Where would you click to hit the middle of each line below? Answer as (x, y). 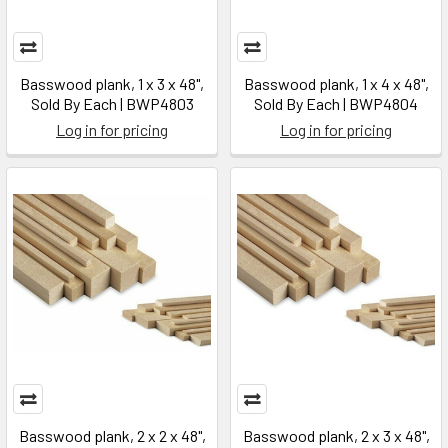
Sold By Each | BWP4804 (336, 103)
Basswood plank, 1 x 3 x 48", (112, 83)
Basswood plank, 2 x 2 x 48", (112, 435)
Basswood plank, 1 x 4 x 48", (336, 83)
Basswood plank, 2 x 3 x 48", (336, 435)
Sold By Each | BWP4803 (112, 103)
